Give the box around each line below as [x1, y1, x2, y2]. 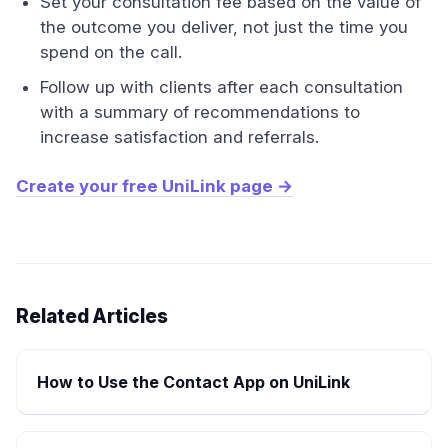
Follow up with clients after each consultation [40, 77, 403, 97]
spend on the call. [40, 42, 182, 62]
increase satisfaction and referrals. [40, 127, 319, 147]
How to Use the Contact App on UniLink [37, 372, 350, 392]
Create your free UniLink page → [16, 176, 293, 196]
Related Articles [16, 305, 168, 328]
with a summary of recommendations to [40, 102, 360, 122]
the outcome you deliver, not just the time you [40, 17, 408, 37]
